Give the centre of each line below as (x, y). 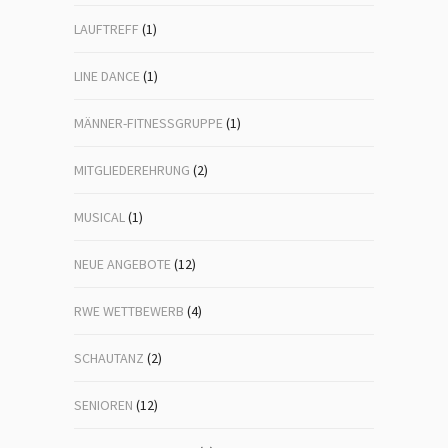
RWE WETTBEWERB (129, 311)
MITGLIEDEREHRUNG (132, 170)
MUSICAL (99, 217)
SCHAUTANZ (109, 358)
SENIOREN (103, 405)
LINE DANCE (107, 76)
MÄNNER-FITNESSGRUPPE (148, 123)
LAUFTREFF (106, 29)
